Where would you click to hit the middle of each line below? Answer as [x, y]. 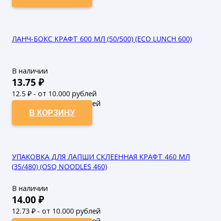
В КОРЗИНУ [52, 113]
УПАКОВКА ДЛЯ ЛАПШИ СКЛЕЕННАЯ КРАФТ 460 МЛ [101, 156]
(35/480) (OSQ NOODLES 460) [59, 166]
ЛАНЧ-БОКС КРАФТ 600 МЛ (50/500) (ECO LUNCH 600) [102, 38]
